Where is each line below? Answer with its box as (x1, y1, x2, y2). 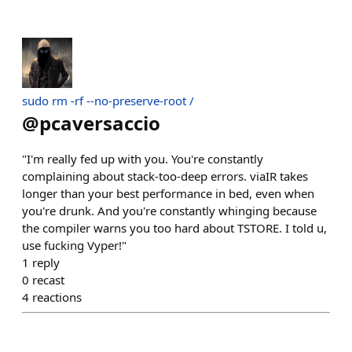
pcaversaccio (39, 110, 160, 136)
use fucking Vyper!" (22, 237, 126, 253)
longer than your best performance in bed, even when (22, 185, 314, 201)
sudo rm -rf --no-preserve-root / (22, 93, 194, 108)
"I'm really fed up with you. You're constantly (22, 151, 263, 167)
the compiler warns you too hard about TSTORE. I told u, (22, 220, 327, 236)
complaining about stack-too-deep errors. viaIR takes (22, 168, 308, 184)
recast (32, 272, 64, 288)
